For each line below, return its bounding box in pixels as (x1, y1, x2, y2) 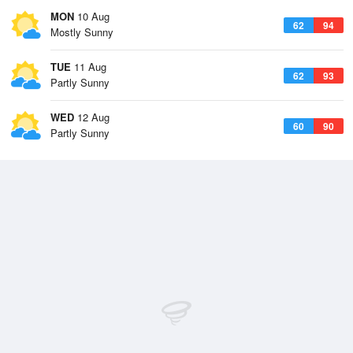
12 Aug (74, 110, 110, 124)
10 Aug (74, 9, 110, 24)
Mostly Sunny (50, 24, 113, 39)
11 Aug (71, 59, 106, 74)
